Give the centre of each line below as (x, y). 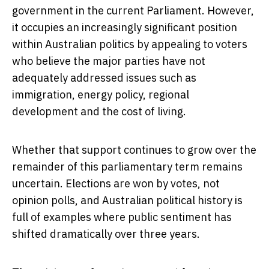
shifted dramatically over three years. (106, 234)
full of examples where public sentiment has (122, 217)
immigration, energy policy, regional (101, 95)
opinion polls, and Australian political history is (127, 201)
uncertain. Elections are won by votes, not (116, 184)
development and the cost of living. (99, 112)
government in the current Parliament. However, (133, 11)
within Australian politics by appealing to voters (130, 44)
